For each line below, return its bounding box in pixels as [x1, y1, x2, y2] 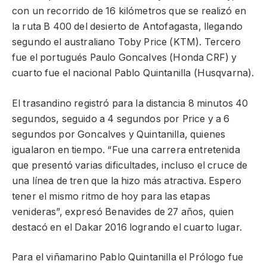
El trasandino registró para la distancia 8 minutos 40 [12, 97, 249, 109]
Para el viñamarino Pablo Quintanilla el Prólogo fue [12, 252, 244, 263]
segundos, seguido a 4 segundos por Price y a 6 [12, 113, 230, 125]
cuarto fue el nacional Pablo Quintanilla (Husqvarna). [12, 67, 254, 79]
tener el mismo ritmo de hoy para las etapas [12, 190, 210, 202]
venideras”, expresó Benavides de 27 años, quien [12, 206, 234, 218]
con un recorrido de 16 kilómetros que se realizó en [12, 5, 247, 17]
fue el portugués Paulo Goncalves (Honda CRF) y [12, 52, 237, 64]
